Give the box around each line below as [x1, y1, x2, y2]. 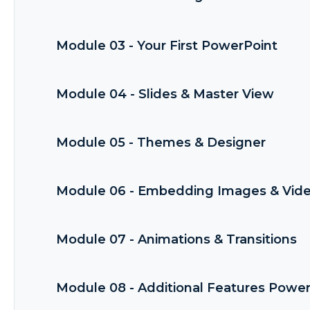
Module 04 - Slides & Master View [56, 86, 274, 102]
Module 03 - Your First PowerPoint [56, 38, 277, 54]
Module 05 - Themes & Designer [56, 135, 266, 151]
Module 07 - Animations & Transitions [56, 232, 297, 248]
